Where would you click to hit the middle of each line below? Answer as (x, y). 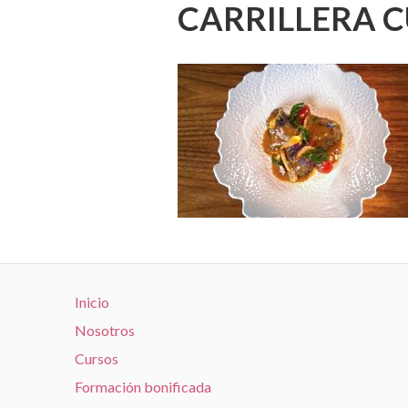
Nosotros (105, 330)
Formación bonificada (143, 386)
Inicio (92, 301)
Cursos (97, 358)
